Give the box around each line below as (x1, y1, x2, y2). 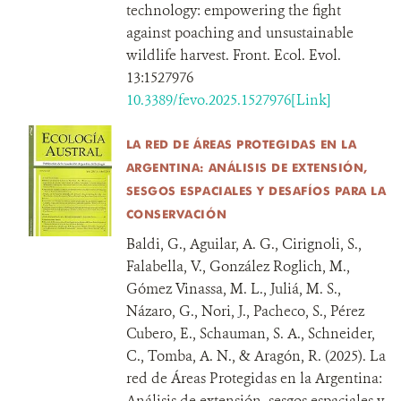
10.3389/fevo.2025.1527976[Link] (125, 90, 331, 109)
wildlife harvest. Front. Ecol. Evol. (125, 46, 341, 64)
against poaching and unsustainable (125, 23, 354, 42)
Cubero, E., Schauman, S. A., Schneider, (125, 324, 375, 343)
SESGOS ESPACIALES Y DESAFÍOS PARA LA (125, 183, 387, 198)
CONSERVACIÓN (125, 207, 227, 221)
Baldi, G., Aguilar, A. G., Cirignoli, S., (125, 235, 362, 253)
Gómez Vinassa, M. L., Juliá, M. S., (125, 279, 341, 298)
